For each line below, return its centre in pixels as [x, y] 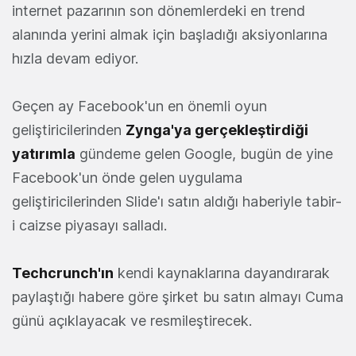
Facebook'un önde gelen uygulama [127, 178]
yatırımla [44, 154]
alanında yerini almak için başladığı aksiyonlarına [170, 35]
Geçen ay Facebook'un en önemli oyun [139, 106]
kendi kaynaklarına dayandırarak [222, 273]
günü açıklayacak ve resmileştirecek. [132, 321]
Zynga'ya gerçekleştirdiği [217, 130]
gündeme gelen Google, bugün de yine [204, 154]
